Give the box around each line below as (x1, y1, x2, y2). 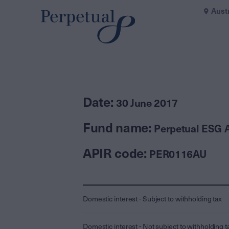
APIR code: (83, 146, 150, 162)
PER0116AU (149, 148, 207, 161)
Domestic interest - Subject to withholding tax (83, 195, 222, 203)
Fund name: (83, 120, 154, 136)
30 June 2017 (116, 97, 178, 110)
